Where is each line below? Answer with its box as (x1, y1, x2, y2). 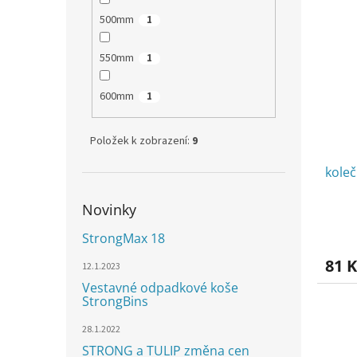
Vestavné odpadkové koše (82, 278, 238, 296)
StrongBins (82, 292, 148, 310)
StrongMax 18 (82, 229, 165, 247)
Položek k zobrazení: (90, 132, 192, 149)
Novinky (82, 199, 136, 219)
